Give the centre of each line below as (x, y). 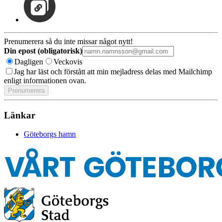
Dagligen (29, 61)
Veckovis (68, 61)
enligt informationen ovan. (45, 80)
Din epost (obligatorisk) (43, 51)
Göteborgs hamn (50, 134)
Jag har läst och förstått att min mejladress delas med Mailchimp (113, 71)
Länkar (20, 115)
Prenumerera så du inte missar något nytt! (68, 41)
